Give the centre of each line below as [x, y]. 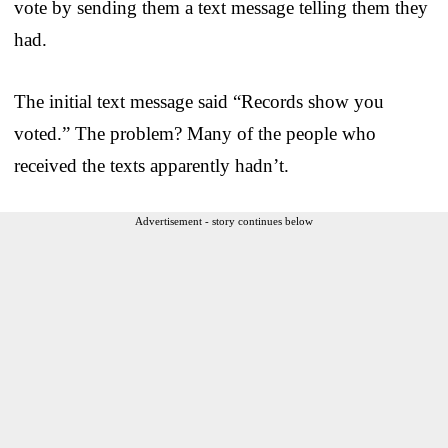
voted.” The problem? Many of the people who [195, 133]
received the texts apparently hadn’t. [151, 165]
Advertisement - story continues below [224, 220]
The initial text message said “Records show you [199, 101]
